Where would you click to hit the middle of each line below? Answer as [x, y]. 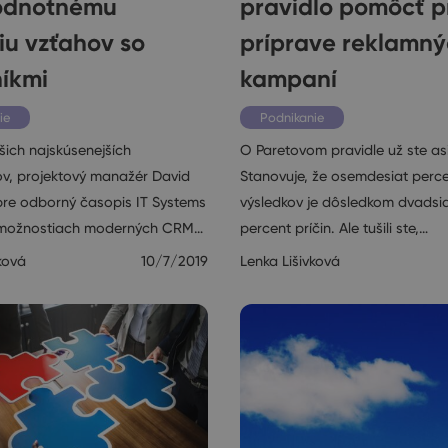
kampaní [288, 79]
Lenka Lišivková [290, 261]
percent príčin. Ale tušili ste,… [334, 228]
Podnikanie [292, 118]
